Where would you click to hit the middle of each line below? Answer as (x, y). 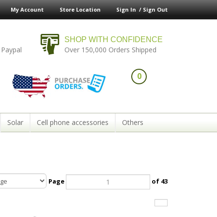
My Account (27, 9)
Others (132, 122)
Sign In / (130, 9)
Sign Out (155, 9)
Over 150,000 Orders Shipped (111, 49)
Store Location (80, 9)
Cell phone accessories (72, 122)
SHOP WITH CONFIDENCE (114, 39)
